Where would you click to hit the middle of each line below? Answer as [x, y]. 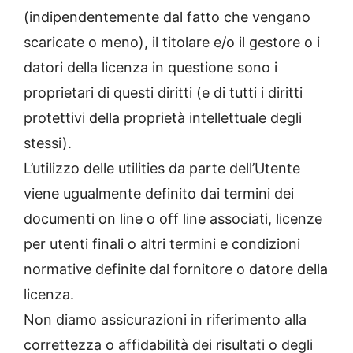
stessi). [48, 143]
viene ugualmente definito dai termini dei [159, 194]
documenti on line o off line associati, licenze [173, 219]
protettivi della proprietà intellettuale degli [163, 118]
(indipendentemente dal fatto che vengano [167, 17]
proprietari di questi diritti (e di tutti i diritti [163, 93]
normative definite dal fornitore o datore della [176, 269]
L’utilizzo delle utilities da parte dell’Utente [162, 169]
